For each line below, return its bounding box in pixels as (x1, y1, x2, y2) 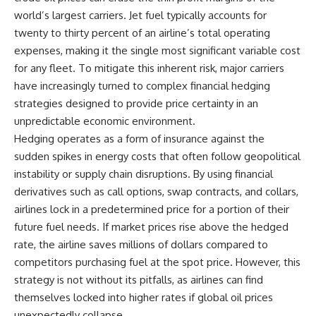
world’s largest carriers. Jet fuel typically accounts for (14, 8, 267, 22)
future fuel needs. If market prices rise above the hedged (14, 220, 288, 233)
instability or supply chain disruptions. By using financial (14, 167, 273, 181)
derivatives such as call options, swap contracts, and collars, (14, 185, 298, 198)
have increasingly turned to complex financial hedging (14, 79, 270, 92)
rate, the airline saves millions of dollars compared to (14, 238, 268, 251)
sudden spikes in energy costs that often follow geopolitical (14, 150, 300, 163)
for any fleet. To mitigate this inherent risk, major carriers (14, 61, 284, 75)
